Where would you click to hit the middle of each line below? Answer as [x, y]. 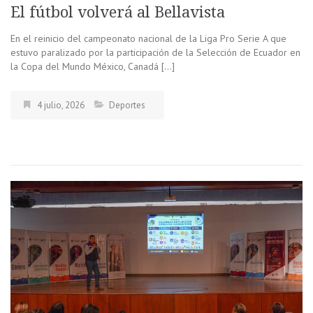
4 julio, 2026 [61, 105]
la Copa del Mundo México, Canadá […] [93, 66]
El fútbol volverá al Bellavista [120, 12]
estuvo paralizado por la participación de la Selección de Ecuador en [155, 52]
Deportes [127, 105]
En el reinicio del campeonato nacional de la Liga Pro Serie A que [148, 38]
